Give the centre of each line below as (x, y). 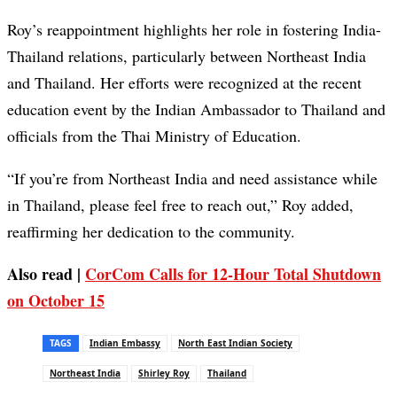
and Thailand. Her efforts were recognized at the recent (184, 83)
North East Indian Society (235, 343)
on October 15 (56, 301)
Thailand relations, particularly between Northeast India (187, 56)
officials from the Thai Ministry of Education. (154, 136)
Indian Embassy (125, 343)
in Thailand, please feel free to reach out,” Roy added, (180, 205)
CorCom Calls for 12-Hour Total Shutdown (233, 274)
